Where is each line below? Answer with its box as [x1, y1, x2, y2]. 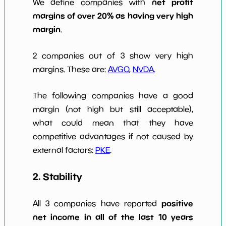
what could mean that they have [32, 118, 194, 127]
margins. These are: [32, 64, 108, 74]
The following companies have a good [32, 90, 194, 100]
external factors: [32, 145, 95, 154]
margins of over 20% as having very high [32, 10, 194, 21]
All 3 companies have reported [32, 198, 162, 208]
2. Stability [32, 171, 82, 183]
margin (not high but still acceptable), [32, 104, 194, 114]
